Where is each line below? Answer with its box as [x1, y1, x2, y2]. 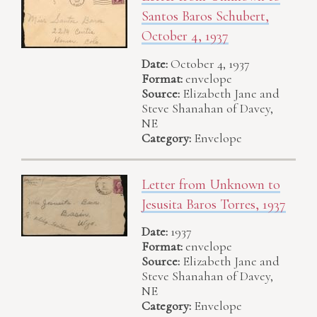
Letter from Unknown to [142, 175, 280, 193]
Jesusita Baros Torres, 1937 [142, 195, 286, 213]
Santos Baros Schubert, [142, 8, 269, 25]
